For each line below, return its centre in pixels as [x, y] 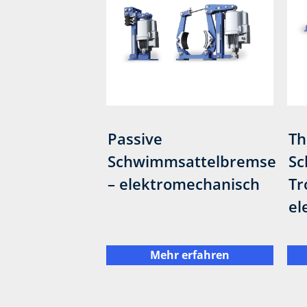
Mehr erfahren [189, 255]
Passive [135, 139]
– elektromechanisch [184, 184]
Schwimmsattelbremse [192, 161]
